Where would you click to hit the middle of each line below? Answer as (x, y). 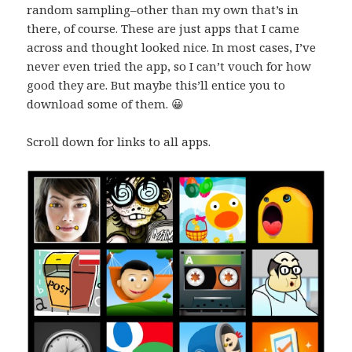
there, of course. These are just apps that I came (163, 29)
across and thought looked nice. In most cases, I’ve (172, 48)
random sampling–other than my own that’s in (163, 10)
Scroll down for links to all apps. (119, 142)
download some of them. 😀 (106, 104)
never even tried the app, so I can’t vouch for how (169, 66)
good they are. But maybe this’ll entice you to (156, 85)
